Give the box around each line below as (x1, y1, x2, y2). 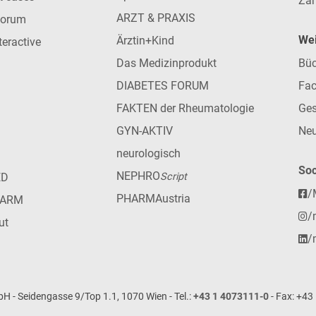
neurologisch (116, 147, 181, 161)
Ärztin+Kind (116, 34, 174, 48)
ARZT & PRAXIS (116, 11, 195, 25)
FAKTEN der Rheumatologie (116, 102, 254, 116)
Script (160, 171, 187, 183)
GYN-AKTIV (116, 124, 173, 138)
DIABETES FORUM (116, 79, 209, 93)
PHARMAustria (116, 192, 190, 206)
